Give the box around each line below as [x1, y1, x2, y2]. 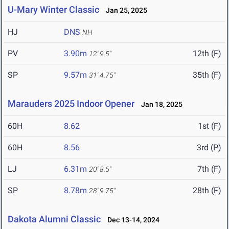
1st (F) [198, 121, 221, 131]
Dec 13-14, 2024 [103, 216, 159, 224]
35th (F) [193, 70, 221, 80]
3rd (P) [197, 143, 221, 153]
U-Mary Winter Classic [8, 4, 99, 15]
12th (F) [193, 49, 221, 59]
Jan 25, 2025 [101, 6, 147, 15]
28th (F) [193, 186, 221, 196]
